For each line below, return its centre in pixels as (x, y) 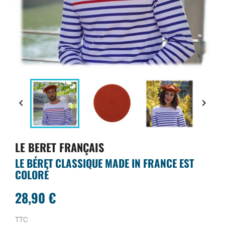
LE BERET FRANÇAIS (60, 147)
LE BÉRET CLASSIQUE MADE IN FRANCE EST (104, 163)
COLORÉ (32, 175)
